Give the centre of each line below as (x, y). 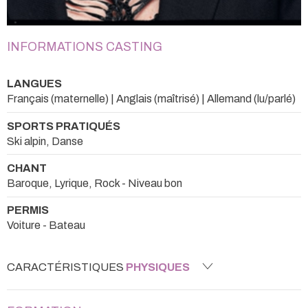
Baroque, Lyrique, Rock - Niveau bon (95, 183)
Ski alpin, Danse (45, 141)
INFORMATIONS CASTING (85, 47)
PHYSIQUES (158, 267)
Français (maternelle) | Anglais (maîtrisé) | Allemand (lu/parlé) (151, 99)
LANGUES (34, 84)
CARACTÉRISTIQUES (66, 267)
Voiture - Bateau (46, 225)
